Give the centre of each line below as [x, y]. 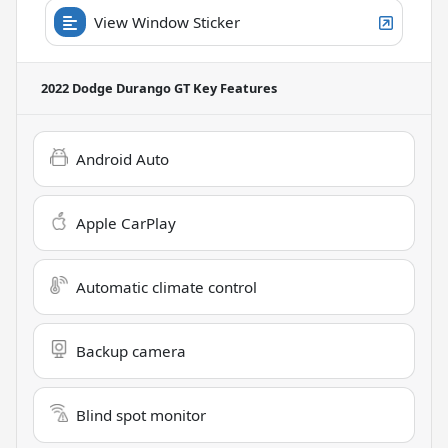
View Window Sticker [167, 21]
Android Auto [122, 158]
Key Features [233, 87]
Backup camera [131, 350]
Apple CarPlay [126, 222]
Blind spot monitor [141, 414]
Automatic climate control [166, 286]
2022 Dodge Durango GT [115, 87]
